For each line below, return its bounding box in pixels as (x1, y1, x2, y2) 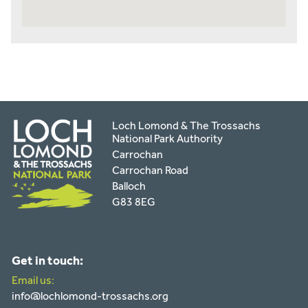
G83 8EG (112, 195, 156, 209)
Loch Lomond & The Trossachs (112, 119, 261, 133)
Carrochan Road (112, 164, 189, 177)
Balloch (112, 179, 146, 193)
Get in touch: (12, 252, 84, 268)
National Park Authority (112, 132, 223, 146)
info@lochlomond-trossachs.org (12, 289, 169, 302)
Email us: (12, 273, 55, 287)
